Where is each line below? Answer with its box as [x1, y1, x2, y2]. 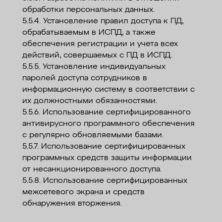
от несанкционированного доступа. [22, 166, 162, 174]
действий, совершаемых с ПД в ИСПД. [22, 52, 172, 60]
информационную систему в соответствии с [22, 86, 195, 94]
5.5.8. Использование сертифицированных [22, 177, 187, 185]
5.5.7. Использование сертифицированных [22, 143, 185, 151]
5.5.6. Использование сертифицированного [22, 109, 191, 117]
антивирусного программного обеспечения [22, 120, 195, 128]
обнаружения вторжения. [22, 200, 122, 208]
